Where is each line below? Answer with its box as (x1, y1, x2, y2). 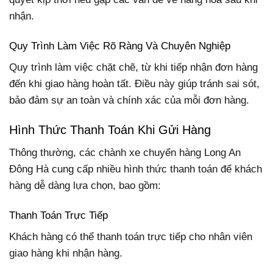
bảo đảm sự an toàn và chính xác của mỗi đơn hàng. (9, 94, 249, 107)
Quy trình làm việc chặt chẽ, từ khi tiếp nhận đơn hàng (9, 62, 258, 74)
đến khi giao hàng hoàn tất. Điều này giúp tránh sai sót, (9, 78, 260, 90)
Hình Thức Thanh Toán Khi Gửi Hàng (9, 123, 211, 137)
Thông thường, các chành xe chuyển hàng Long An (9, 146, 241, 158)
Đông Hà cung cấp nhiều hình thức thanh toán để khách (9, 163, 262, 175)
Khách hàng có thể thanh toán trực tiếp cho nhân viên (9, 231, 252, 243)
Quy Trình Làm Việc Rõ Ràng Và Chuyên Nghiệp (9, 40, 230, 52)
